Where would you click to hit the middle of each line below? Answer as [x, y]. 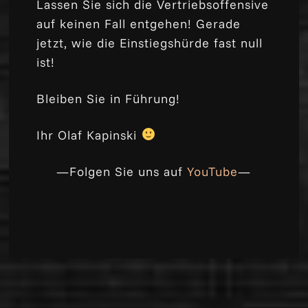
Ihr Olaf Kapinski [89, 135]
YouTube [213, 171]
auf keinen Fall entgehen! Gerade [139, 23]
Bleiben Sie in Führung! [109, 98]
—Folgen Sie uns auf [122, 171]
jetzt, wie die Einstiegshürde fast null [150, 43]
